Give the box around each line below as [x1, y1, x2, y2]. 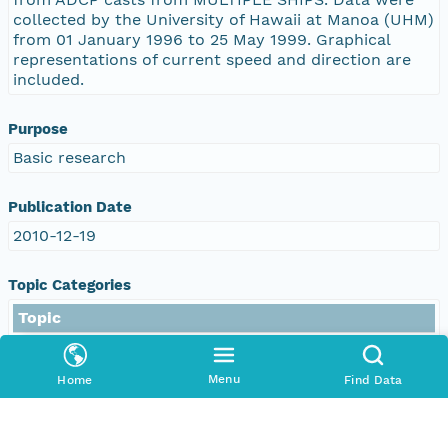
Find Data [344, 373, 403, 387]
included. [13, 69, 84, 89]
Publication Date [8, 197, 132, 216]
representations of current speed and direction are [13, 49, 411, 69]
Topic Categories [8, 275, 131, 294]
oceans [17, 365, 72, 385]
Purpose [8, 119, 68, 138]
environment [17, 336, 116, 356]
